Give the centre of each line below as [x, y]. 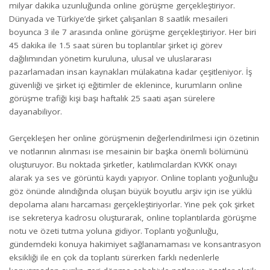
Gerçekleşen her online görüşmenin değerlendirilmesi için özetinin [134, 138]
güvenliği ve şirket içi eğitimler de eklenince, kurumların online [126, 85]
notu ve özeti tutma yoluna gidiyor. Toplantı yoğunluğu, [114, 231]
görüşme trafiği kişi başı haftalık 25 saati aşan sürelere [112, 98]
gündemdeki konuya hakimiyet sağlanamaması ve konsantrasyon [135, 244]
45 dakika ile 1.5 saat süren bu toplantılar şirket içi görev [116, 45]
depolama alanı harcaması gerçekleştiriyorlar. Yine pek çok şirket [132, 205]
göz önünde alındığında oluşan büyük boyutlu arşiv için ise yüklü [130, 191]
